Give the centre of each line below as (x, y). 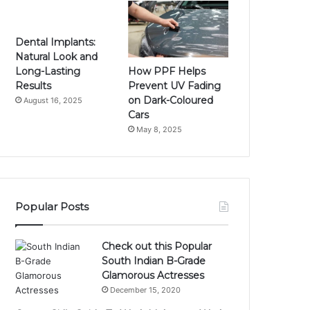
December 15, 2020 (146, 290)
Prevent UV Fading (175, 85)
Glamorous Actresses (153, 275)
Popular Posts (52, 206)
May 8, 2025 (159, 129)
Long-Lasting (48, 71)
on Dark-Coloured (171, 100)
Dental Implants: (56, 42)
